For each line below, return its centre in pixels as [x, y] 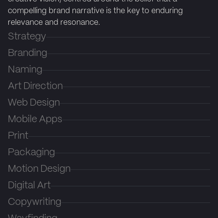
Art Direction [35, 87]
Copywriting [35, 202]
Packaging [31, 153]
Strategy [27, 37]
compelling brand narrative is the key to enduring [95, 11]
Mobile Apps [35, 120]
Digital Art [29, 186]
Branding [27, 54]
